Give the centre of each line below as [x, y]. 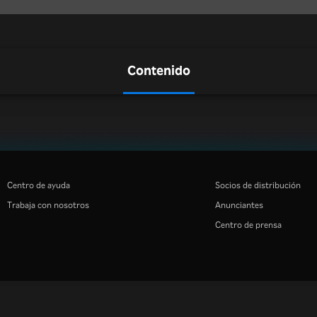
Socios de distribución [258, 184]
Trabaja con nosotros [48, 204]
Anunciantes [239, 204]
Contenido [158, 70]
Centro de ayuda [39, 184]
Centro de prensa [248, 224]
